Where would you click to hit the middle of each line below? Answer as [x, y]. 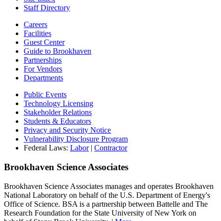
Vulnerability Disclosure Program [76, 139]
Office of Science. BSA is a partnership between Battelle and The [106, 204]
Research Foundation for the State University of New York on [100, 213]
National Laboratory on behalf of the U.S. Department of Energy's [107, 195]
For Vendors [43, 69]
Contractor [111, 148]
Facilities [37, 34]
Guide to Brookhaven [57, 51]
